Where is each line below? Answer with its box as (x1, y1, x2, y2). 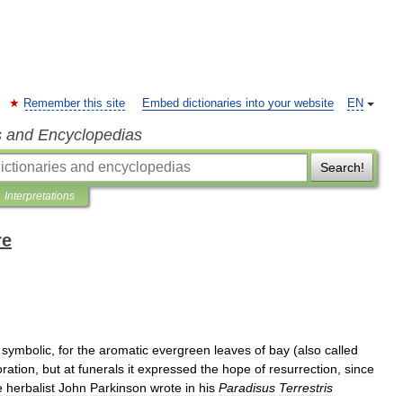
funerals (78, 362, 124, 376)
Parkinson (90, 381, 147, 395)
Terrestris (279, 381, 333, 395)
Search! (319, 160, 364, 175)
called (325, 343, 358, 357)
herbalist (6, 381, 55, 395)
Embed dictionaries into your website (142, 97, 334, 110)
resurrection (269, 362, 337, 376)
